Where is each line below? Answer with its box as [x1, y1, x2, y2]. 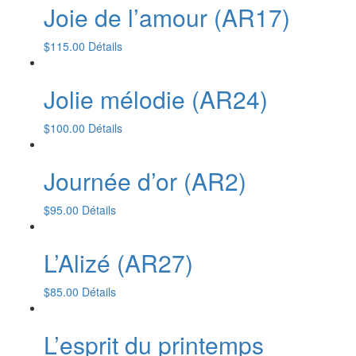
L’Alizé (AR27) [44, 246, 193, 281]
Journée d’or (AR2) [44, 164, 246, 199]
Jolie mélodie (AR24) [44, 82, 268, 117]
